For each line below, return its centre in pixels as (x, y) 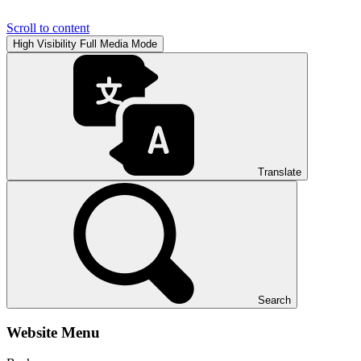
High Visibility (45, 44)
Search (274, 300)
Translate (280, 172)
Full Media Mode (118, 44)
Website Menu (53, 332)
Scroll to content (48, 28)
